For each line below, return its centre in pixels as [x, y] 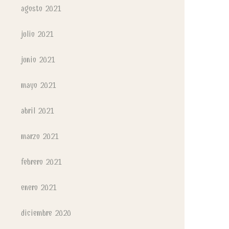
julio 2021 [37, 34]
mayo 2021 [39, 85]
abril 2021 [38, 111]
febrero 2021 [41, 162]
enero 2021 [39, 187]
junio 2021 [38, 60]
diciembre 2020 [46, 213]
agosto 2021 [41, 8]
